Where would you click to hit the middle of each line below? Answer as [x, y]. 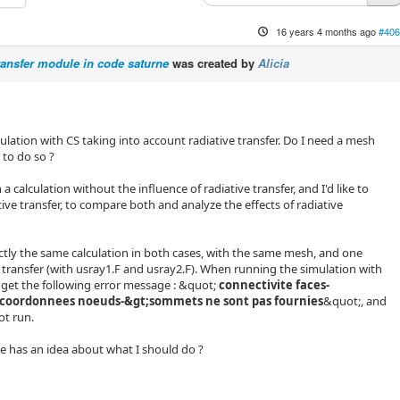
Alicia [274, 63]
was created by [214, 63]
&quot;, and [355, 301]
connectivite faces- [275, 285]
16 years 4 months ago [325, 32]
